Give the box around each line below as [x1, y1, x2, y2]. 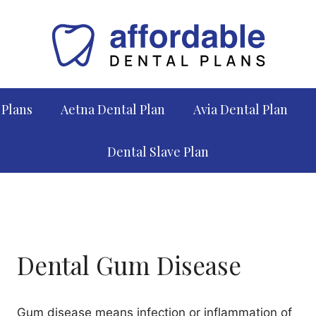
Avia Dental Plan [193, 101, 288, 118]
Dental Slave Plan [107, 143, 209, 160]
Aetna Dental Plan [60, 101, 165, 118]
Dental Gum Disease [17, 248, 242, 281]
